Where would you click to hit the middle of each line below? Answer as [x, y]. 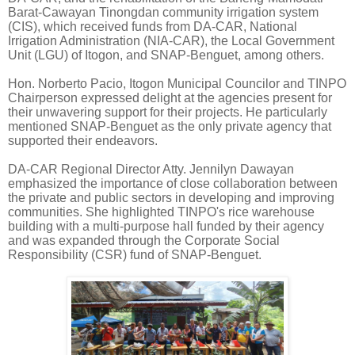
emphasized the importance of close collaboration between [173, 184]
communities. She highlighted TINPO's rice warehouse [161, 212]
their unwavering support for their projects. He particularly [168, 113]
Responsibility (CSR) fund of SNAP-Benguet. [135, 255]
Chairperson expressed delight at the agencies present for [170, 98]
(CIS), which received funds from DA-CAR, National [153, 27]
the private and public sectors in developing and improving [171, 198]
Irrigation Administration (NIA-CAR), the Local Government [171, 41]
